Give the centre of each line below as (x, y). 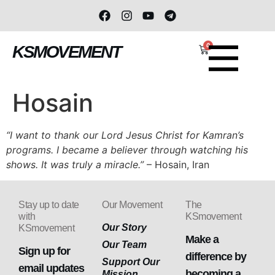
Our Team (124, 245)
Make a (202, 240)
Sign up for (44, 251)
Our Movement (132, 205)
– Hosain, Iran (176, 164)
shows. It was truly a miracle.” (75, 164)
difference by (216, 257)
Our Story (124, 228)
